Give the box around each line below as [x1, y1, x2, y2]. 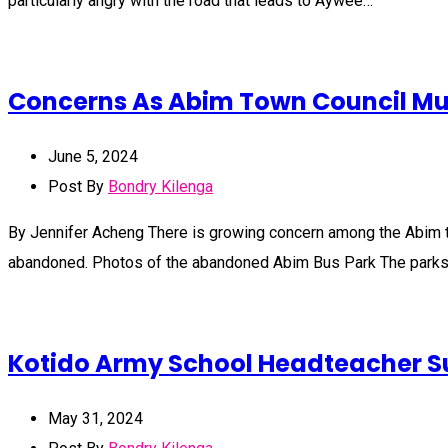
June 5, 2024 [48, 146, 138, 166]
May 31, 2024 [48, 408, 143, 428]
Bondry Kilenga [108, 176, 213, 196]
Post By [48, 176, 108, 196]
